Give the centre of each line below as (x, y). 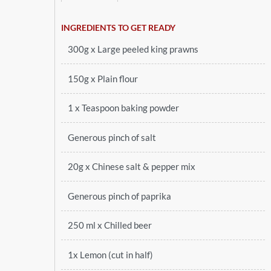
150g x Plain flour (103, 78)
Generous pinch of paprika (119, 196)
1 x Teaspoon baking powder (123, 108)
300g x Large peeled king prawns (133, 49)
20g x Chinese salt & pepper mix (131, 167)
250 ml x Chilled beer (109, 225)
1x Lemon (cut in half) (110, 254)
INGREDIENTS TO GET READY (118, 27)
